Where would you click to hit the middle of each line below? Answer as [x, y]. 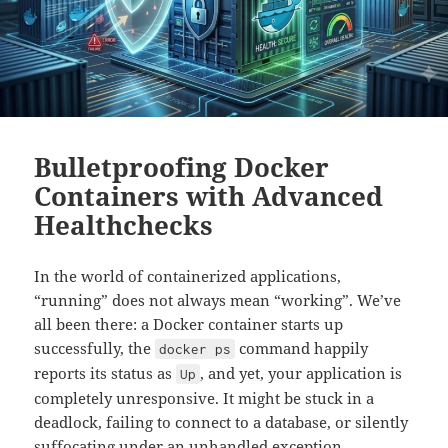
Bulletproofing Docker [182, 166]
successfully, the [95, 347]
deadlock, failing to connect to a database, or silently [221, 421]
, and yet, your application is [301, 372]
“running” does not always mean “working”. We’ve [218, 299]
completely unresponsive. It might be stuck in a [204, 397]
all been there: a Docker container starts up [189, 323]
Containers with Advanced [209, 195]
